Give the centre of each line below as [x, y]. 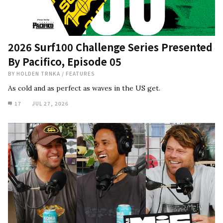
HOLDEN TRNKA [39, 73]
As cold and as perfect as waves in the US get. [84, 88]
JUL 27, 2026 [50, 103]
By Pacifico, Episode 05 [65, 61]
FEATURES [80, 73]
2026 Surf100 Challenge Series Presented [110, 47]
